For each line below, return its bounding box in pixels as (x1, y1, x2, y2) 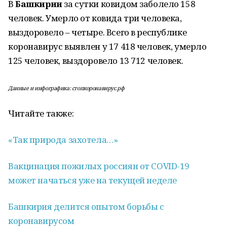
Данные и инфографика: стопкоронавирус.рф (8, 85, 125, 92)
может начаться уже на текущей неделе (8, 174, 177, 186)
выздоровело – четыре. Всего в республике (8, 26, 187, 38)
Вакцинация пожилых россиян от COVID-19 (8, 160, 190, 172)
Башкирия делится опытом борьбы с (8, 201, 164, 212)
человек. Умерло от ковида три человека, (8, 12, 182, 24)
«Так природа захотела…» (8, 134, 118, 145)
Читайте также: (8, 107, 74, 119)
